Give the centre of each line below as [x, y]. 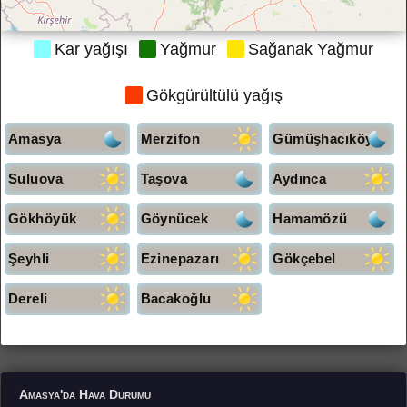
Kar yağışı [91, 49]
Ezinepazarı [180, 258]
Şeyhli [29, 258]
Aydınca [300, 179]
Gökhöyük [43, 218]
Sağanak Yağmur [311, 49]
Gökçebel [304, 258]
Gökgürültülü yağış [214, 95]
